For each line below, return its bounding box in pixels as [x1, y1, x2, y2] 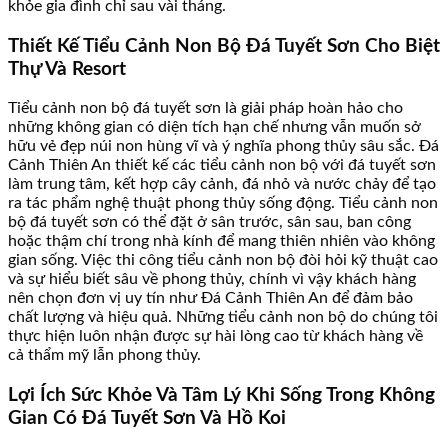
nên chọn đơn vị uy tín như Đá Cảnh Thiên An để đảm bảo [8, 290, 413, 307]
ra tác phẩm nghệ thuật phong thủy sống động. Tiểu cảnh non [8, 195, 438, 212]
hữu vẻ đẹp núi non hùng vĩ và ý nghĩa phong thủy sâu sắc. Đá [8, 138, 439, 155]
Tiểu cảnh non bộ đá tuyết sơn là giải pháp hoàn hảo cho [8, 100, 403, 117]
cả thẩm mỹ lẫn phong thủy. [8, 347, 201, 364]
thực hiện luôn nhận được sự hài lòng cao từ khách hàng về [8, 328, 423, 345]
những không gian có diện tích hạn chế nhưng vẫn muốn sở [8, 119, 421, 136]
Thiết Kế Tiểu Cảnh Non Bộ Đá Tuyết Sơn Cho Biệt [8, 36, 440, 56]
